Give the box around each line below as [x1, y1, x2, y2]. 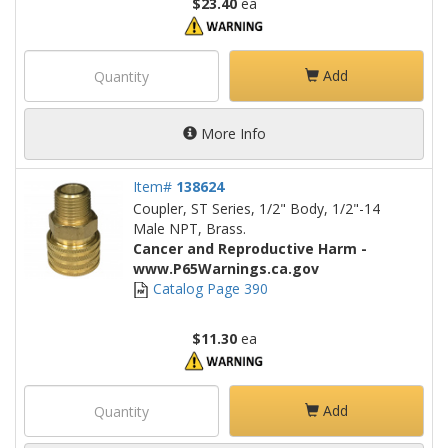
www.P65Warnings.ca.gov [133, 259, 319, 278]
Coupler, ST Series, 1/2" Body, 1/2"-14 [133, 199, 380, 218]
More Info [196, 124, 266, 143]
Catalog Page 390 [149, 279, 268, 298]
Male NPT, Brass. [133, 219, 246, 238]
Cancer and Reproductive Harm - [133, 239, 367, 258]
